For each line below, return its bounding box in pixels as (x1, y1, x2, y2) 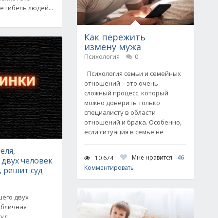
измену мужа (84, 41, 141, 53)
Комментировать (84, 163, 134, 172)
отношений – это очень (84, 79, 158, 88)
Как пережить (84, 31, 145, 43)
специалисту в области (84, 108, 156, 117)
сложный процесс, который (84, 89, 168, 97)
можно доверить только (84, 98, 160, 107)
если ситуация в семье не (84, 127, 163, 136)
